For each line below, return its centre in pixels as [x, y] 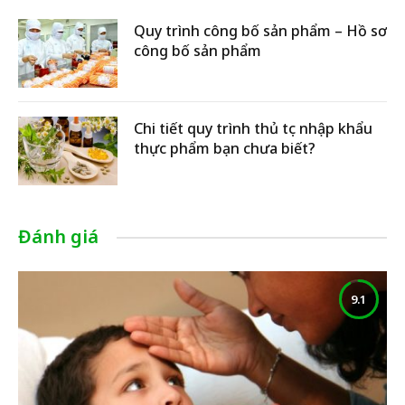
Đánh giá [58, 236]
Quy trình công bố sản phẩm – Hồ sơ [260, 31]
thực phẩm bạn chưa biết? [225, 148]
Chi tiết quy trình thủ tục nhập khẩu [253, 128]
